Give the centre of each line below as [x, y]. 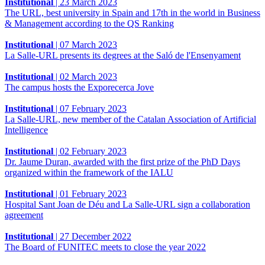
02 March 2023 [88, 76]
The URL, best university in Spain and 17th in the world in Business [132, 12]
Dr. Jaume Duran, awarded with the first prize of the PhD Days [122, 161]
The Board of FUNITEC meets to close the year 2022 [105, 247]
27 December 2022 [96, 236]
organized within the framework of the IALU [89, 172]
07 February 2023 [93, 108]
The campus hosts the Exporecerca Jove [79, 87]
